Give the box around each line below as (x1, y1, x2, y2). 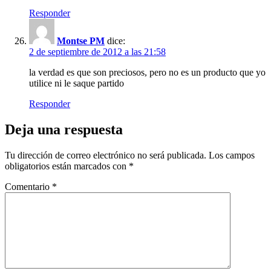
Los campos (209, 150, 255, 161)
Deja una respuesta (5, 122, 123, 138)
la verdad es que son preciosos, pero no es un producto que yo (29, 67, 266, 78)
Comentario (5, 181, 52, 192)
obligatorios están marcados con (5, 161, 129, 172)
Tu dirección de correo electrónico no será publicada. (5, 150, 206, 161)
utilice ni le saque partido (29, 78, 124, 89)
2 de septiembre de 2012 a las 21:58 (29, 47, 166, 57)
